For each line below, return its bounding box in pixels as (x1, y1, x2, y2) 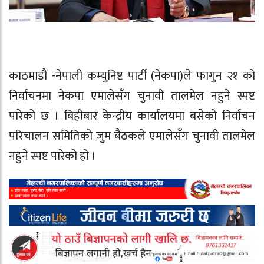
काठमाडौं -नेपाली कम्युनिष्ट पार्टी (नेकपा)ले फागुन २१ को (9, 66, 255, 87)
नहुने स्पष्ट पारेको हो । (9, 146, 96, 167)
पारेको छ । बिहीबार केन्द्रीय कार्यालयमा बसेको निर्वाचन (9, 106, 255, 127)
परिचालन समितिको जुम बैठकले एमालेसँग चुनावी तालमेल (9, 126, 255, 147)
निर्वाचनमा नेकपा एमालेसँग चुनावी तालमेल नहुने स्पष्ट (9, 86, 255, 107)
